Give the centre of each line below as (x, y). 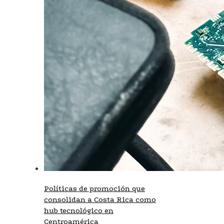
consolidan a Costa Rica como (100, 199)
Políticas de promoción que (94, 188)
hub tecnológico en (79, 210)
